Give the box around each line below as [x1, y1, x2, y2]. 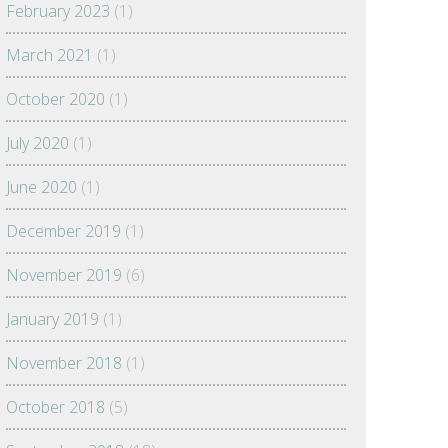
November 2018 [6, 352, 122, 374]
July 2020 [6, 132, 69, 154]
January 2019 [6, 308, 99, 330]
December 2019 [6, 220, 121, 242]
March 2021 [6, 44, 93, 66]
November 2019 [6, 264, 122, 286]
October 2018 [6, 396, 105, 418]
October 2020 [6, 88, 105, 110]
